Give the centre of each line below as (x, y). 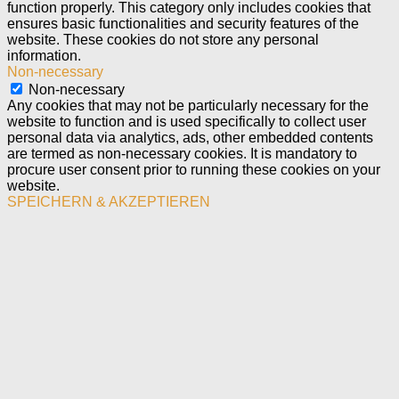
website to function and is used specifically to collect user (187, 121)
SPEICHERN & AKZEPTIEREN (109, 201)
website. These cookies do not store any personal (163, 39)
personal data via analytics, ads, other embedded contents (190, 137)
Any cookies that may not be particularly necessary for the (188, 105)
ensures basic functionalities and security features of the (183, 23)
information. (44, 55)
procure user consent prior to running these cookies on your (194, 169)
